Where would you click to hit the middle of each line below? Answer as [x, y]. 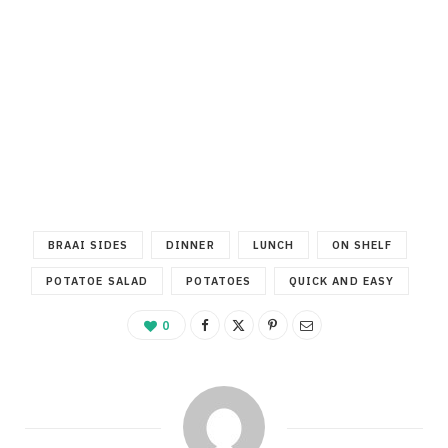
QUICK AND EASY [341, 281]
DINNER [190, 245]
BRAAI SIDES [88, 245]
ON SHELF [362, 245]
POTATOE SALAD [97, 281]
